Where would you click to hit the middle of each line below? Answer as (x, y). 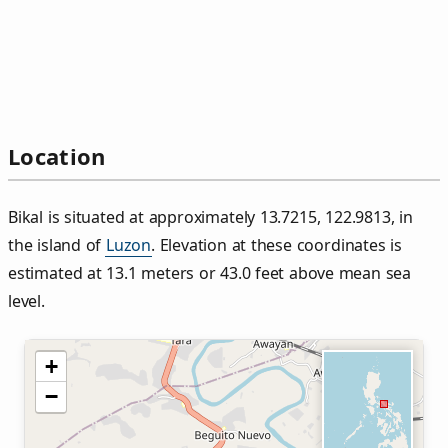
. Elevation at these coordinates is (276, 245)
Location (57, 156)
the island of (57, 245)
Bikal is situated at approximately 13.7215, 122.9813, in (210, 217)
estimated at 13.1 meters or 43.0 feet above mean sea (210, 273)
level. (26, 301)
